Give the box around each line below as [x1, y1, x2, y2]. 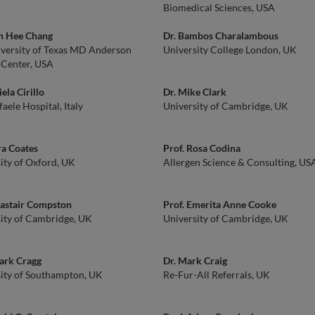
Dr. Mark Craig [163, 255, 227, 266]
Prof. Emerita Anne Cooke [163, 198, 276, 210]
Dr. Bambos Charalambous [163, 30, 278, 41]
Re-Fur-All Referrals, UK [163, 269, 270, 281]
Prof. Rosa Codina [163, 142, 240, 154]
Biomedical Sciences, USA [163, 1, 275, 13]
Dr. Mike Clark [163, 86, 226, 98]
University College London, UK [163, 44, 297, 56]
